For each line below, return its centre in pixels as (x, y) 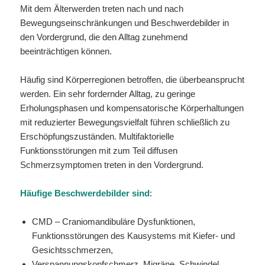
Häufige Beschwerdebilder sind (85, 193)
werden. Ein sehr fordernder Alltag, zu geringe (108, 94)
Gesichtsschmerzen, (73, 250)
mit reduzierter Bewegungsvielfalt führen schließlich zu (125, 122)
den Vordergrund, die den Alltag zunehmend (104, 37)
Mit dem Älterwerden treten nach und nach (102, 9)
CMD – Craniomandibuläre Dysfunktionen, (114, 222)
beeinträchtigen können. (66, 51)
